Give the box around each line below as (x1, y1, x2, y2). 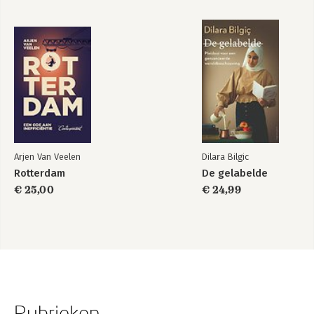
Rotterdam (14, 167, 65, 179)
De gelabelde (202, 167, 268, 179)
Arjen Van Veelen (14, 151, 81, 162)
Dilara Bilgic (202, 151, 249, 162)
